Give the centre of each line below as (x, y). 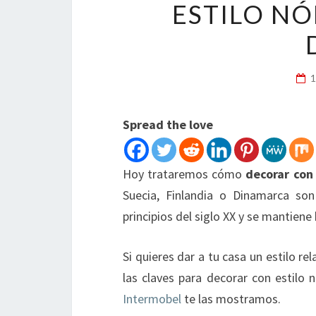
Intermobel (152, 299)
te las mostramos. (231, 299)
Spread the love (168, 124)
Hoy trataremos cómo (184, 174)
